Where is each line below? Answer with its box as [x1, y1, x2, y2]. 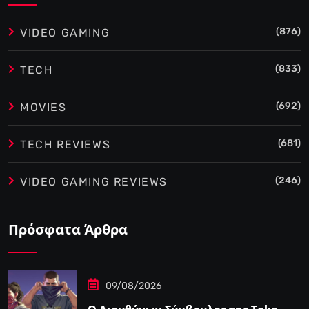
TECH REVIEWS [20, 138, 111, 152]
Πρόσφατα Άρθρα [8, 220, 128, 239]
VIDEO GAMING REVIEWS [20, 175, 168, 189]
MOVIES [20, 101, 67, 114]
